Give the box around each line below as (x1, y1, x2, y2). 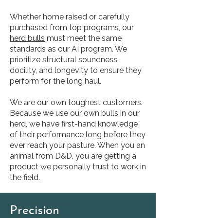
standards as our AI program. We (10, 44, 127, 54)
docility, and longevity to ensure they (10, 66, 142, 75)
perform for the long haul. (10, 76, 101, 86)
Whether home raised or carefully (10, 12, 129, 21)
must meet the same (45, 34, 122, 43)
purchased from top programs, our (10, 23, 134, 32)
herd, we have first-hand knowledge (10, 119, 138, 128)
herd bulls (10, 34, 45, 43)
